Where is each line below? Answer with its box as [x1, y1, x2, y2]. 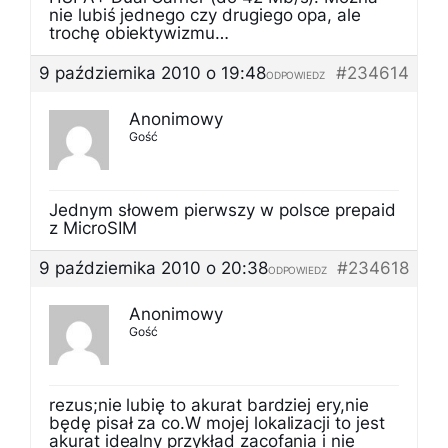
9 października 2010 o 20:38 [39, 258, 268, 278]
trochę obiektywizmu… [49, 23, 229, 43]
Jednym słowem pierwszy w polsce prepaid [49, 200, 397, 220]
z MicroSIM [49, 218, 137, 238]
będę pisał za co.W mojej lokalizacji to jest [49, 413, 385, 433]
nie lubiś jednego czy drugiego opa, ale [49, 5, 362, 25]
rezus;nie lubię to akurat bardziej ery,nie [49, 395, 369, 415]
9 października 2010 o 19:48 [39, 63, 266, 83]
